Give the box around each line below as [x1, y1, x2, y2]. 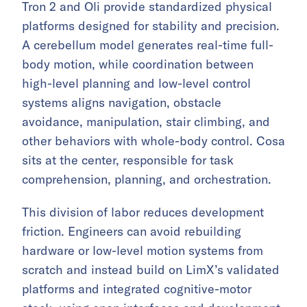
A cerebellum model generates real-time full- [22, 37, 273, 53]
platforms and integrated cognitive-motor [22, 281, 251, 297]
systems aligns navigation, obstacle [22, 95, 221, 110]
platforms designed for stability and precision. [22, 18, 280, 34]
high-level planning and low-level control [22, 75, 251, 91]
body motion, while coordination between [22, 56, 254, 72]
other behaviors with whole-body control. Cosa [22, 133, 285, 149]
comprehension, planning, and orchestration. [22, 171, 271, 187]
